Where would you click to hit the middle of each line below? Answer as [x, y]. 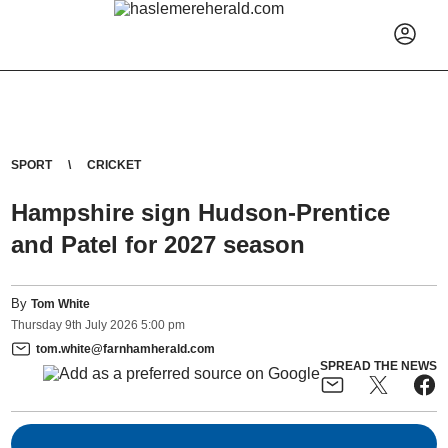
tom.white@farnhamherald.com [126, 348]
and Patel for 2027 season [158, 244]
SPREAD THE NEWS [378, 365]
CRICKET [114, 165]
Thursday [37, 325]
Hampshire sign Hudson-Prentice [201, 212]
